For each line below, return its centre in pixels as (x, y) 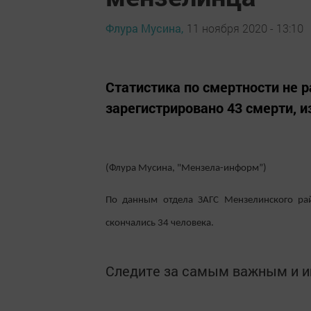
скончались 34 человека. (160, 223)
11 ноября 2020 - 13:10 (245, 28)
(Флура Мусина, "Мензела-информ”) (186, 168)
